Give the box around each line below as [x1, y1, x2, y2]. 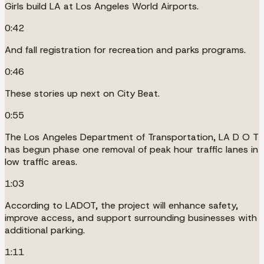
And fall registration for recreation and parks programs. [5, 43, 246, 56]
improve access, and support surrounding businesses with [5, 211, 257, 224]
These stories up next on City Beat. [5, 87, 160, 100]
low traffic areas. [5, 155, 77, 168]
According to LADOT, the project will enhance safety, [5, 199, 238, 212]
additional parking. [5, 223, 85, 236]
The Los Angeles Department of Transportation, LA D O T [5, 130, 259, 143]
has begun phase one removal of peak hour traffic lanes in [5, 143, 258, 156]
